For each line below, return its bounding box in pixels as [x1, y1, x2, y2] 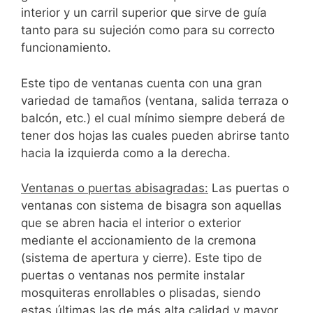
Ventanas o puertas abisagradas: [21, 181, 208, 196]
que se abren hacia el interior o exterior [21, 216, 241, 231]
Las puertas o [208, 181, 289, 196]
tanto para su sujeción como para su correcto [21, 23, 275, 38]
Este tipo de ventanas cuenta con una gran [21, 75, 262, 90]
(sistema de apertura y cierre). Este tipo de [21, 251, 262, 265]
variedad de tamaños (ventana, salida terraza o [21, 93, 289, 108]
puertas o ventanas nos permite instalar [21, 268, 245, 283]
